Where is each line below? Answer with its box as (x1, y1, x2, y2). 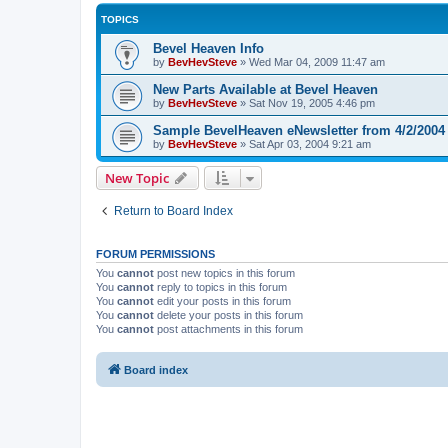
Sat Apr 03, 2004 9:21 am (249, 137, 371, 150)
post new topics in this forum (154, 266, 295, 279)
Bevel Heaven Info (153, 40, 264, 56)
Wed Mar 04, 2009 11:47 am (249, 55, 385, 68)
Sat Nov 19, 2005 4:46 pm (249, 96, 375, 109)
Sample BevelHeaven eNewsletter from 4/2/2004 (153, 122, 445, 138)
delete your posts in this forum (154, 308, 303, 321)
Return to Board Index (114, 203, 233, 218)
